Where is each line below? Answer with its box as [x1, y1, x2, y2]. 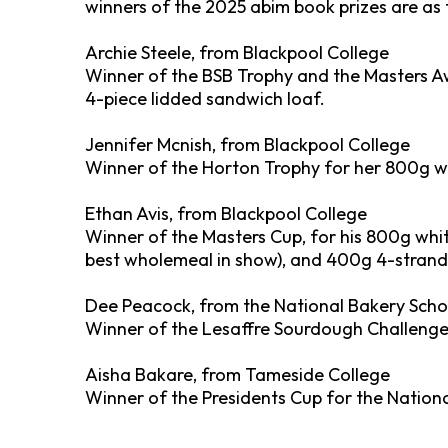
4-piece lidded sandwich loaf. [85, 87, 329, 110]
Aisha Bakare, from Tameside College [85, 363, 390, 386]
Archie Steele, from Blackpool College [85, 41, 389, 64]
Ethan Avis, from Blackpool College [85, 202, 367, 225]
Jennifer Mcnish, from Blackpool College [85, 133, 410, 156]
